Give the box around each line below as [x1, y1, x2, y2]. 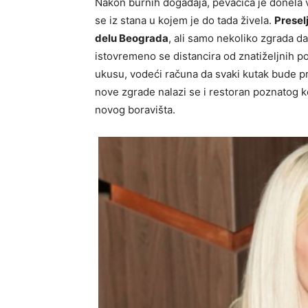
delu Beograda [95, 32, 168, 45]
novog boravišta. [95, 103, 175, 116]
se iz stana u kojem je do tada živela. [95, 14, 274, 27]
